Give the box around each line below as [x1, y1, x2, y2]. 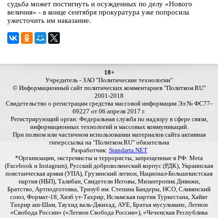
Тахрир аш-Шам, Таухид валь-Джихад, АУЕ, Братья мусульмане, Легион [10, 201, 208, 209]
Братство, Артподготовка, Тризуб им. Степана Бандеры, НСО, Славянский [7, 185, 211, 193]
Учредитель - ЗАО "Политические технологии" [45, 76, 173, 84]
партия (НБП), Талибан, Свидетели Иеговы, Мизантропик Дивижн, [18, 178, 200, 185]
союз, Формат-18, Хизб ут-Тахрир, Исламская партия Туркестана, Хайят [10, 193, 208, 201]
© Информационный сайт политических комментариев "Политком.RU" [12, 84, 206, 92]
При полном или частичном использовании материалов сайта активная [12, 131, 206, 139]
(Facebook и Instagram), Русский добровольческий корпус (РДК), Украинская [5, 162, 213, 170]
